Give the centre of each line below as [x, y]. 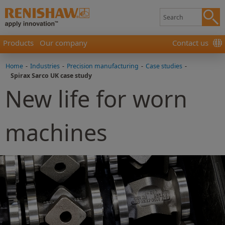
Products [18, 43]
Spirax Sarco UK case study [51, 76]
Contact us [190, 43]
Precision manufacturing [103, 66]
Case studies [164, 66]
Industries [45, 66]
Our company [64, 43]
